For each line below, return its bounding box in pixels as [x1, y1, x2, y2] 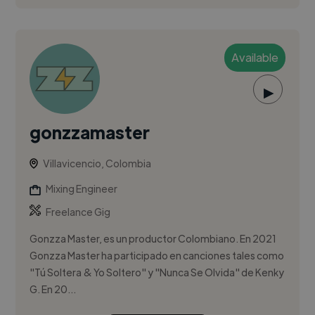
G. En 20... [30, 283, 77, 296]
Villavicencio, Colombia [43, 157, 152, 170]
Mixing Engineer [46, 182, 118, 195]
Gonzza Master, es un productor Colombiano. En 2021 [30, 232, 277, 245]
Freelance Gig [46, 205, 111, 219]
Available [231, 50, 278, 65]
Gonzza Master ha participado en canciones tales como [30, 249, 285, 262]
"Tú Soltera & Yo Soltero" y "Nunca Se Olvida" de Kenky [30, 266, 285, 279]
